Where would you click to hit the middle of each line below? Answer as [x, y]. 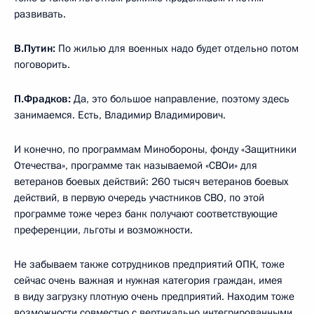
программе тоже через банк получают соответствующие [146, 214]
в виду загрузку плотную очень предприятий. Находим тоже [154, 297]
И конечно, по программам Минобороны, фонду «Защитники [155, 150]
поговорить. [42, 65]
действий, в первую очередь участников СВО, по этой [139, 198]
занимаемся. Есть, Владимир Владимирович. [120, 115]
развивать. [40, 14]
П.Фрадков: [44, 99]
